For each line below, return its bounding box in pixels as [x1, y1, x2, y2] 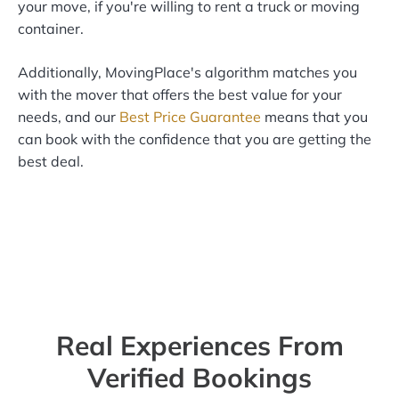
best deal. [18, 152, 84, 171]
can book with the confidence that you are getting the [18, 130, 371, 149]
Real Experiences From [55, 329, 344, 363]
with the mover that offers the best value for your [18, 85, 342, 104]
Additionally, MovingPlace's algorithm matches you [18, 63, 357, 82]
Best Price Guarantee [119, 108, 261, 126]
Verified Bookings [87, 361, 312, 395]
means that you [261, 108, 368, 126]
